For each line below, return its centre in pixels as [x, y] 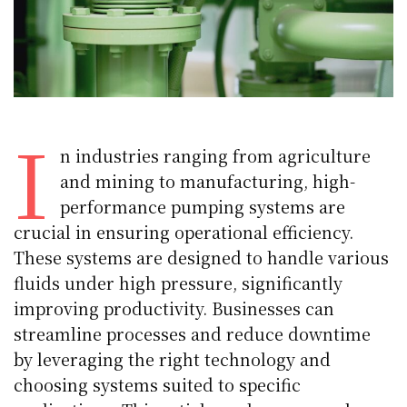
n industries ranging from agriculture [215, 155]
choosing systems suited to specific [158, 384]
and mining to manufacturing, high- [207, 180]
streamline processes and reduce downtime [193, 333]
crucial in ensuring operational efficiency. [184, 231]
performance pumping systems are [202, 206]
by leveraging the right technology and [173, 358]
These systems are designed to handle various [202, 257]
